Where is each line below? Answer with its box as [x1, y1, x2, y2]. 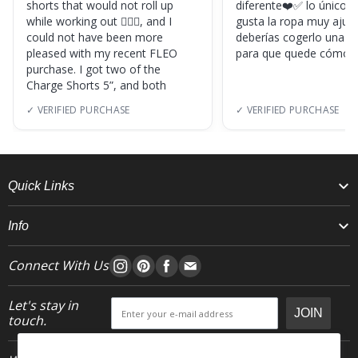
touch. [8, 312, 46, 330]
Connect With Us [8, 257, 109, 275]
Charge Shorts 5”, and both [26, 78, 166, 93]
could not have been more [26, 30, 163, 46]
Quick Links [8, 179, 74, 193]
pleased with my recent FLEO [26, 46, 177, 62]
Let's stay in [8, 296, 78, 315]
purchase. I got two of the [26, 62, 161, 78]
